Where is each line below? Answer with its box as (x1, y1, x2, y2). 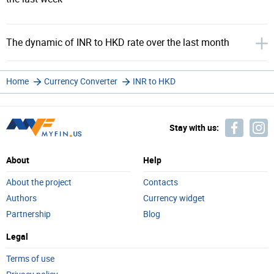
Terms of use (6, 254, 54, 264)
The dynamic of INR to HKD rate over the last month (6, 37, 229, 48)
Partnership (6, 209, 51, 220)
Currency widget (143, 193, 205, 204)
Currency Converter (44, 76, 117, 87)
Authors (6, 193, 37, 204)
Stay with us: (169, 122, 219, 133)
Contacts (143, 177, 178, 188)
